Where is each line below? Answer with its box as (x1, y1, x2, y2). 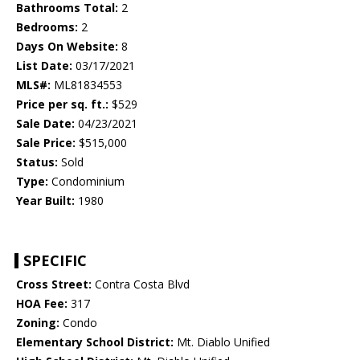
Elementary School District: (16, 334, 174, 350)
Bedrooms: (16, 19, 78, 35)
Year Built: (16, 193, 75, 209)
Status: (16, 154, 58, 170)
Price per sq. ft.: (16, 96, 108, 112)
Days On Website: (16, 39, 118, 55)
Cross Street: (16, 276, 92, 292)
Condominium (48, 174, 125, 190)
